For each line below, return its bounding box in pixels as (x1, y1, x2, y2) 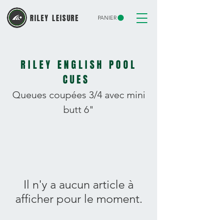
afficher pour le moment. (15, 192, 142, 206)
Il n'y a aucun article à (24, 177, 134, 192)
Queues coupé (12, 89, 77, 101)
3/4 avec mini (86, 89, 145, 101)
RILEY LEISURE (30, 13, 80, 24)
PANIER (98, 14, 117, 22)
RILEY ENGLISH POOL (20, 57, 137, 72)
